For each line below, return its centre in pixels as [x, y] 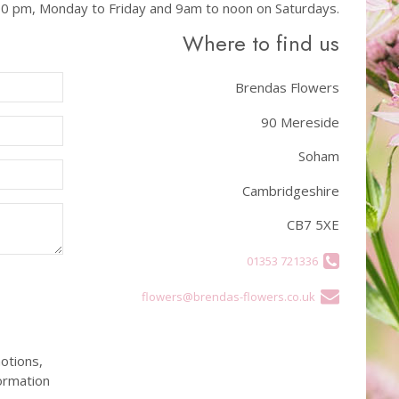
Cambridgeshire [290, 190]
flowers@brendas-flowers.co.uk [231, 297]
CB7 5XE [313, 225]
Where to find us [261, 44]
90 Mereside [300, 122]
